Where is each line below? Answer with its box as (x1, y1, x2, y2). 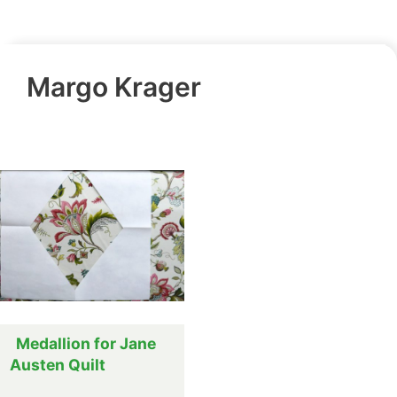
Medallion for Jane (16, 334, 156, 354)
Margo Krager (27, 71, 201, 104)
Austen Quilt (10, 355, 105, 375)
